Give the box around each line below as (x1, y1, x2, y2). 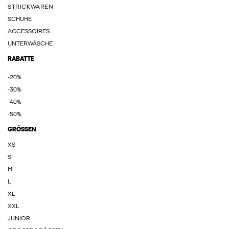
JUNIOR (8, 216, 30, 222)
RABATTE (8, 56, 34, 62)
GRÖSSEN (8, 127, 36, 133)
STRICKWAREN (8, 4, 54, 10)
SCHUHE (8, 16, 32, 22)
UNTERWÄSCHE (8, 41, 53, 47)
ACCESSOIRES (8, 29, 50, 35)
